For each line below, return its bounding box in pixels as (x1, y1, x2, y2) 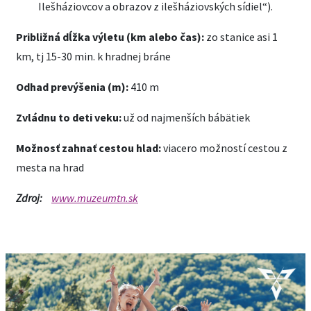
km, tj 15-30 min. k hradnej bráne (16, 49, 171, 63)
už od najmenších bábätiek (121, 110, 250, 124)
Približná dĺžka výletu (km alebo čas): (16, 30, 206, 44)
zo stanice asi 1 (206, 30, 278, 44)
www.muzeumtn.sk (51, 191, 138, 205)
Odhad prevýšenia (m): (16, 80, 131, 94)
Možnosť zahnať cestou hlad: (16, 141, 161, 155)
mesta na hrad (16, 160, 84, 174)
